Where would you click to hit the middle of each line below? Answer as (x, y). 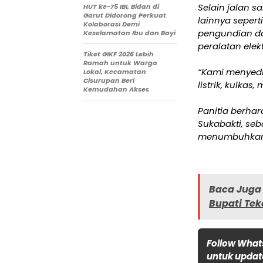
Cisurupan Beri (109, 81)
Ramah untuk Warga (120, 63)
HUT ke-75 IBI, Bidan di (121, 7)
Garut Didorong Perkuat (125, 16)
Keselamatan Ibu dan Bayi (129, 33)
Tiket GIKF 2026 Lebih (119, 54)
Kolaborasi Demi (112, 24)
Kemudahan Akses (116, 90)
